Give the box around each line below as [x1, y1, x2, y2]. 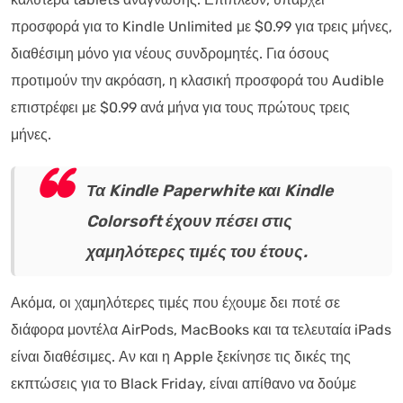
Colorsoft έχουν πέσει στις [86, 210, 292, 231]
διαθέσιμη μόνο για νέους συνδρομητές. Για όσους [11, 44, 329, 62]
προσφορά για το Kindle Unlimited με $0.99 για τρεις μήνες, [11, 17, 392, 35]
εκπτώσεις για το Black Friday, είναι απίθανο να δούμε [11, 374, 356, 392]
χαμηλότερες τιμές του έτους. [86, 241, 308, 262]
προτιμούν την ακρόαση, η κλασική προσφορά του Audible [11, 71, 384, 89]
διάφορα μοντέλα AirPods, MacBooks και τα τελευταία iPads [11, 320, 391, 338]
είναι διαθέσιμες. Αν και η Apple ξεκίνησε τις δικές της [11, 347, 351, 365]
